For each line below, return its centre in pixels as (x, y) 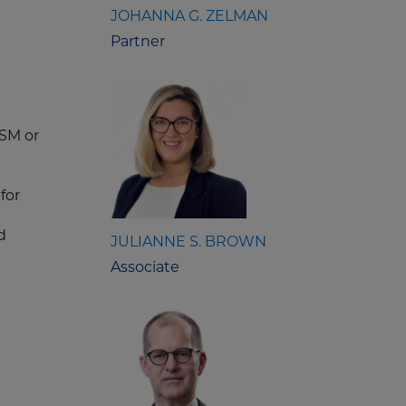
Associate (145, 267)
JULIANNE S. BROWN (188, 242)
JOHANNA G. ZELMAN (189, 16)
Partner (138, 42)
